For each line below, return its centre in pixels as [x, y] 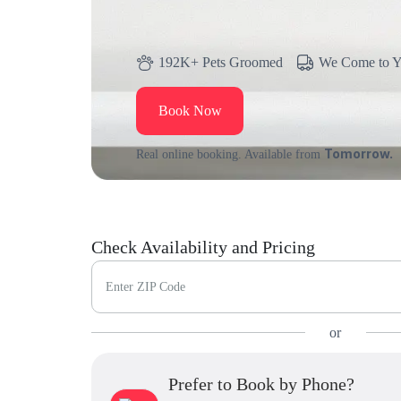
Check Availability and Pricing [203, 247]
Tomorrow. [358, 154]
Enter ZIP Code [145, 286]
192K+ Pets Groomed [221, 62]
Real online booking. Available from [230, 154]
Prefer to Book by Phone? [261, 384]
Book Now [190, 111]
